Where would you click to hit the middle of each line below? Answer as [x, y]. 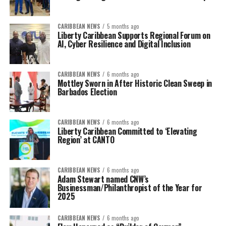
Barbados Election [87, 92]
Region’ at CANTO [88, 140]
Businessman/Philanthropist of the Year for [130, 188]
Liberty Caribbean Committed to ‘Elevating [127, 131]
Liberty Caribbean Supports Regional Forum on [134, 35]
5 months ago [123, 26]
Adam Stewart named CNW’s [103, 179]
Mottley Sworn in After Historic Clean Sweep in [134, 83]
